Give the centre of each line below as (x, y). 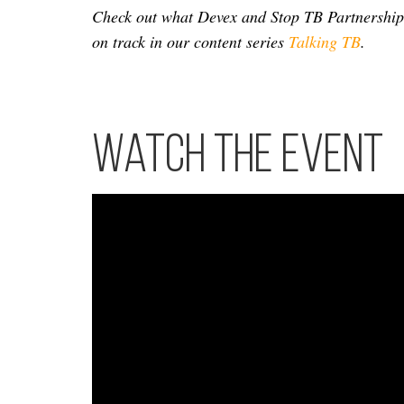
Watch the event (238, 158)
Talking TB (322, 41)
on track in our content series (188, 41)
